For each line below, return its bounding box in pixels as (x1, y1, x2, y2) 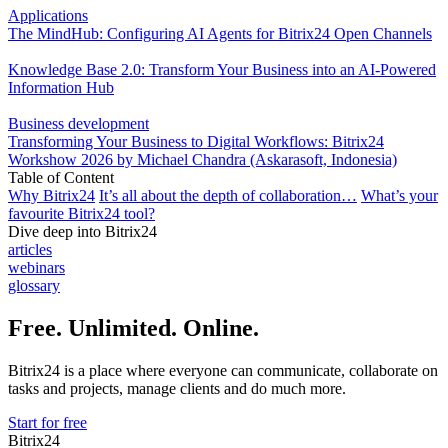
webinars (8, 258, 65, 276)
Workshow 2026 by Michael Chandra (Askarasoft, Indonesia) (8, 150, 397, 168)
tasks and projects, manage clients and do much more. (8, 379, 346, 397)
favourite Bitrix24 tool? (8, 204, 155, 222)
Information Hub (8, 78, 114, 96)
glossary (8, 276, 60, 294)
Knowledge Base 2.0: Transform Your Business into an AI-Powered (8, 60, 436, 78)
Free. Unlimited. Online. (8, 314, 259, 341)
